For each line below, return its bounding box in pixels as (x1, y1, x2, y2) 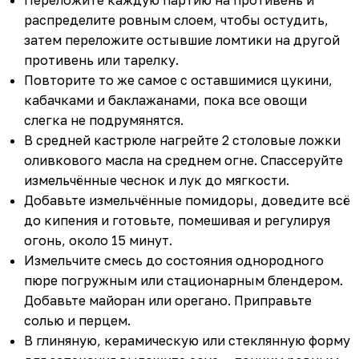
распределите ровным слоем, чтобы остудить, (24, 12, 329, 29)
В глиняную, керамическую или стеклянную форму (24, 333, 350, 349)
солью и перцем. (24, 313, 131, 329)
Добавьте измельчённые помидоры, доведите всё (24, 192, 350, 209)
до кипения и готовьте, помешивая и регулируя (24, 212, 330, 229)
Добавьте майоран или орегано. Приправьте (24, 292, 312, 309)
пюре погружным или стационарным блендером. (24, 272, 343, 289)
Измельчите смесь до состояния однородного (24, 252, 324, 269)
